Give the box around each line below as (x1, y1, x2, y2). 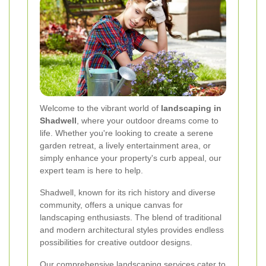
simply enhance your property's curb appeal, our (40, 153, 221, 163)
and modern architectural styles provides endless (40, 225, 224, 235)
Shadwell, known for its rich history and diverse (40, 188, 216, 198)
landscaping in (161, 103, 221, 113)
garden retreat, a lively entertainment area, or (40, 141, 211, 151)
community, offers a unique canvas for (40, 200, 183, 210)
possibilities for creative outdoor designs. (40, 237, 192, 248)
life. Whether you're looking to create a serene (40, 128, 213, 138)
